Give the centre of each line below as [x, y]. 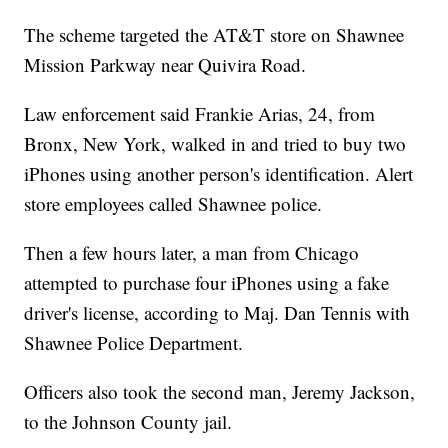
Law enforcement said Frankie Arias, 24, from [200, 114]
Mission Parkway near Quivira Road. [165, 65]
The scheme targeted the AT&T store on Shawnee [214, 35]
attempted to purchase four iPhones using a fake [207, 283]
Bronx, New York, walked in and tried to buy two [215, 144]
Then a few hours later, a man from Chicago [192, 253]
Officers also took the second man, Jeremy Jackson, [220, 392]
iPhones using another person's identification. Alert [219, 174]
